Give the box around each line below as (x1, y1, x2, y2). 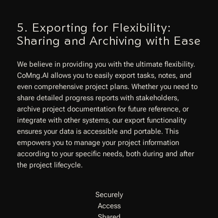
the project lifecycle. (17, 161, 83, 170)
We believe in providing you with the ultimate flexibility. (17, 60, 195, 69)
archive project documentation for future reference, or (17, 105, 189, 114)
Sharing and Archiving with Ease (17, 33, 201, 48)
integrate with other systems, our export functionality (17, 116, 186, 125)
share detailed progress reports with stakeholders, (17, 94, 179, 103)
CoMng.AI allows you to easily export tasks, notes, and (17, 72, 192, 80)
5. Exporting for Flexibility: (17, 20, 171, 35)
